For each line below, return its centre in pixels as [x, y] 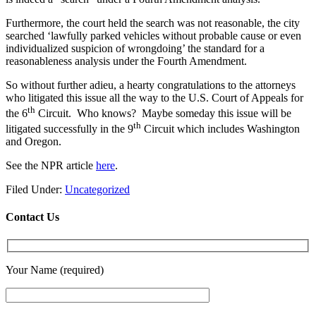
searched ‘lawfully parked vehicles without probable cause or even [153, 35]
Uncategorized [97, 190]
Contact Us [32, 217]
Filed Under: [35, 190]
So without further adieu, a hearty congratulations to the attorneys [151, 85]
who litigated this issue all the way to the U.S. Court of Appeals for [154, 97]
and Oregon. [35, 142]
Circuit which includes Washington [220, 129]
